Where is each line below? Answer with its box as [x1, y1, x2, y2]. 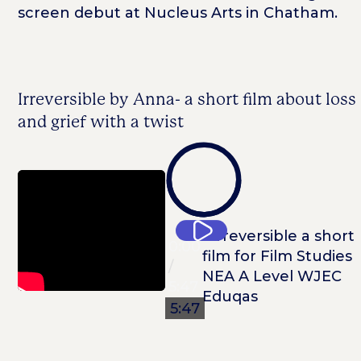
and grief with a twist [18, 112, 185, 132]
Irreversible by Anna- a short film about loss [18, 89, 357, 110]
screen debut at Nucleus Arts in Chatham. [18, 4, 338, 23]
